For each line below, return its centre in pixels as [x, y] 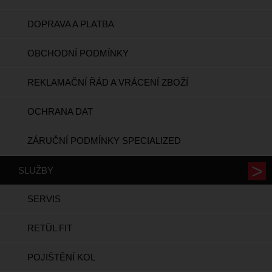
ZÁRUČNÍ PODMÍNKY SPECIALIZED [104, 140]
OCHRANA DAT [60, 111]
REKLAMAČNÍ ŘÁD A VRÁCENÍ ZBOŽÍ [108, 82]
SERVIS [44, 199]
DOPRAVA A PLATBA [71, 24]
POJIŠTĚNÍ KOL [61, 257]
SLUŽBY [36, 170]
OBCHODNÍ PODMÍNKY [78, 53]
